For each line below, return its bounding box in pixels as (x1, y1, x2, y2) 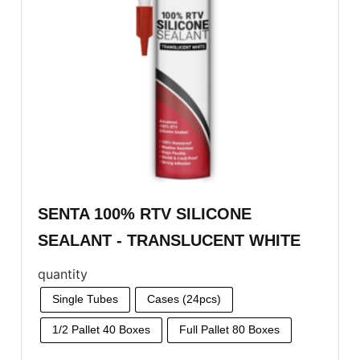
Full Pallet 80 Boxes (179, 323, 280, 337)
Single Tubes (52, 292, 118, 306)
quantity (38, 265, 88, 282)
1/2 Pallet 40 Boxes (52, 323, 150, 337)
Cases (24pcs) (147, 292, 221, 306)
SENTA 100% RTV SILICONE (38, 204, 252, 223)
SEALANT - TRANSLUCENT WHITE (38, 231, 301, 249)
